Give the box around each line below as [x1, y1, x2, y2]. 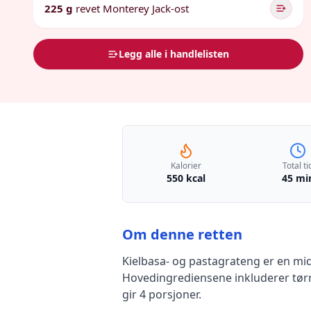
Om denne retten [122, 225, 242, 244]
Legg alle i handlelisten [119, 47, 230, 60]
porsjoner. [146, 287, 201, 302]
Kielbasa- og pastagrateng [122, 253, 260, 269]
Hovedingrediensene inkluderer [122, 270, 292, 285]
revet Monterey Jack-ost [76, 1, 189, 15]
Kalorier [170, 160, 201, 171]
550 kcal [166, 171, 205, 185]
